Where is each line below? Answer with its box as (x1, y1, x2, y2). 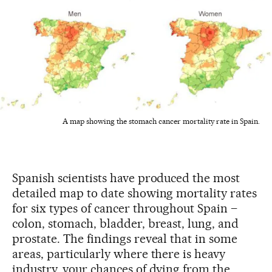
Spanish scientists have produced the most (12, 170, 240, 185)
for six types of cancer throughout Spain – (12, 200, 238, 216)
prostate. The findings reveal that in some (12, 231, 238, 246)
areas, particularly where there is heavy (12, 246, 226, 261)
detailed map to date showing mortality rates (12, 185, 257, 200)
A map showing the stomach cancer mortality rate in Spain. (63, 116, 260, 126)
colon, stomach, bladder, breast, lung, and (12, 216, 239, 231)
